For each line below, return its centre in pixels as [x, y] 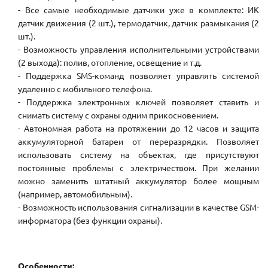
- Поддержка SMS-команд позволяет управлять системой [138, 76]
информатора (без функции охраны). [90, 220]
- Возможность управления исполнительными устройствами [138, 49]
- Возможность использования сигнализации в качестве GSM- [138, 207]
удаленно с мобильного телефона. [85, 89]
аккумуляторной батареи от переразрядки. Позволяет [138, 141]
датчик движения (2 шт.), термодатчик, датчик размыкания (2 [138, 23]
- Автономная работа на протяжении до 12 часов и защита [138, 128]
